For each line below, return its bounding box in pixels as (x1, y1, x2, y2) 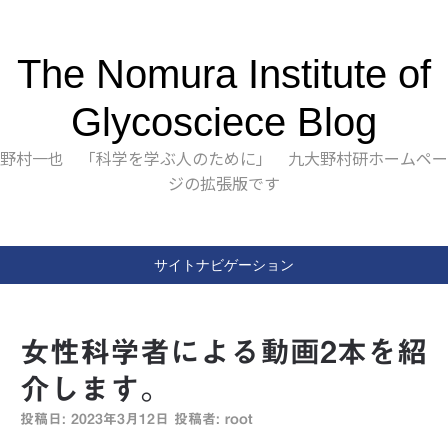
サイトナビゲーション (154, 257, 294, 273)
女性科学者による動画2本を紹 (20, 337, 427, 367)
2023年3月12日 (71, 412, 169, 426)
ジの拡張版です (168, 171, 280, 195)
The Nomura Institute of (17, 52, 431, 96)
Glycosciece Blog (71, 100, 377, 144)
